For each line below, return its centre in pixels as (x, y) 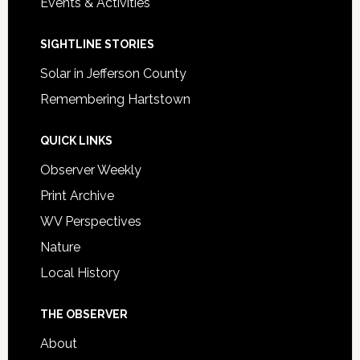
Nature (60, 247)
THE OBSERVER (84, 314)
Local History (80, 272)
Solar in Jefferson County (113, 73)
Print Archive (77, 195)
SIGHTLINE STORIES (97, 44)
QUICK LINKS (76, 140)
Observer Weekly (90, 170)
